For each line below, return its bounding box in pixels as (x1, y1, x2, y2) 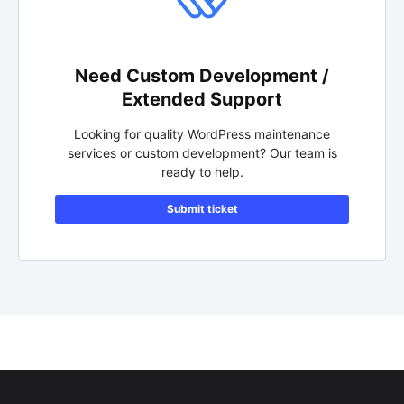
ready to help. (161, 163, 243, 179)
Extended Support (122, 87, 282, 110)
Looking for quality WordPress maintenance (74, 125, 330, 142)
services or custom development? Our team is (67, 144, 337, 161)
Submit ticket (166, 201, 238, 216)
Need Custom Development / (75, 64, 329, 87)
